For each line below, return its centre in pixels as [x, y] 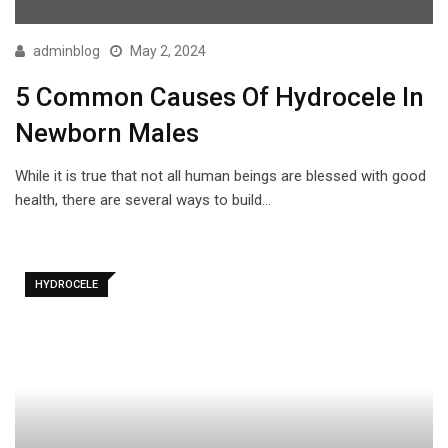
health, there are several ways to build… [143, 200]
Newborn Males [107, 133]
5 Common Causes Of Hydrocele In [219, 97]
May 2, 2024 [168, 51]
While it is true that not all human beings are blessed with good [220, 176]
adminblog [66, 51]
